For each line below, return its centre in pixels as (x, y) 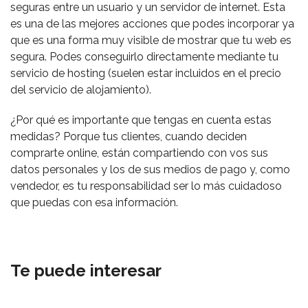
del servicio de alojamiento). (81, 90)
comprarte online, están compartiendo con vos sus (139, 153)
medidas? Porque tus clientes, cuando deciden (129, 136)
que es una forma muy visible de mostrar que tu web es (151, 40)
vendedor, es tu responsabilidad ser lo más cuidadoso (146, 186)
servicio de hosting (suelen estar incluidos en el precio (146, 73)
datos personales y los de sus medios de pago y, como (150, 169)
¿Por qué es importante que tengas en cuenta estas (141, 120)
